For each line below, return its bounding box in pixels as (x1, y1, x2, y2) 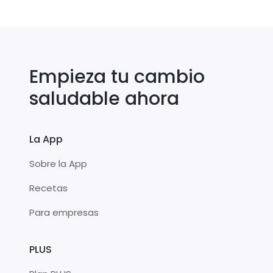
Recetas (29, 181, 68, 194)
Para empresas (29, 205, 99, 219)
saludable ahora (29, 85, 179, 112)
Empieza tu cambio (29, 63, 205, 90)
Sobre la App (29, 157, 87, 170)
